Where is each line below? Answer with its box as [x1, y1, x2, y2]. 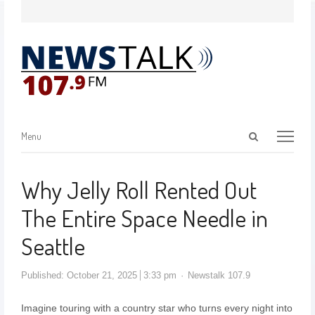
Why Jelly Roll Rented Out [20, 174, 257, 205]
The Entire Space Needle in [20, 202, 268, 233]
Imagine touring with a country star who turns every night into [20, 302, 292, 314]
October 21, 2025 [66, 270, 137, 281]
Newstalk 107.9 [187, 270, 250, 281]
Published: [20, 270, 67, 281]
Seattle [20, 231, 85, 261]
